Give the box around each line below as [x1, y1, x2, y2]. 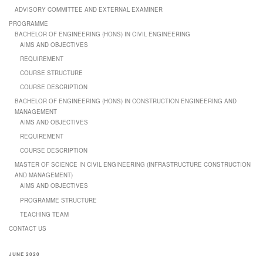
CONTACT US [9, 224, 46, 232]
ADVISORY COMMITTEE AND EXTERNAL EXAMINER [14, 5, 163, 14]
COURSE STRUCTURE [20, 69, 83, 77]
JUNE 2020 [9, 251, 40, 258]
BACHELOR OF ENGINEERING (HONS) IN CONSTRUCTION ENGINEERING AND [14, 97, 237, 106]
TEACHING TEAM [20, 210, 69, 218]
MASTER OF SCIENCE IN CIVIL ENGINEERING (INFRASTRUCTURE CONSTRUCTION [14, 160, 251, 169]
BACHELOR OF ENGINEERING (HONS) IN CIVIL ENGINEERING [14, 29, 190, 38]
